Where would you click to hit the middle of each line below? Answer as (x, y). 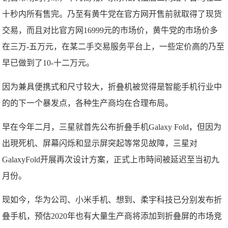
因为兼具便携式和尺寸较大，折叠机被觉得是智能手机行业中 (112, 87)
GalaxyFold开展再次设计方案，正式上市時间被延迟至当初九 (111, 159)
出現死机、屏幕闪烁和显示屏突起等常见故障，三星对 (100, 143)
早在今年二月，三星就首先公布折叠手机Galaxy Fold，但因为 (112, 127)
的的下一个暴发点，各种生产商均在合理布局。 (88, 103)
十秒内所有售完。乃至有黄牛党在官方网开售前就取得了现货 (112, 14)
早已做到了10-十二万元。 (48, 63)
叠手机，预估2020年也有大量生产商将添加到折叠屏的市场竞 (112, 216)
